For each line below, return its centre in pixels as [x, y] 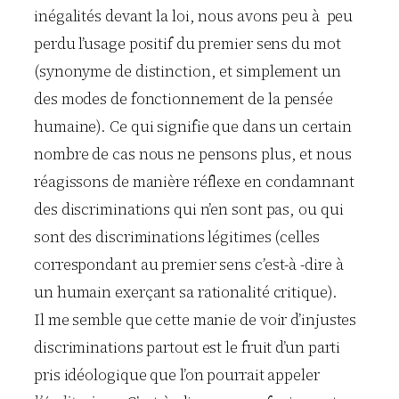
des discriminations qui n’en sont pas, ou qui [189, 209]
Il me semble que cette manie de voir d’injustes [195, 319]
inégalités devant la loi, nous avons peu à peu [194, 16]
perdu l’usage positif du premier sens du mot [187, 43]
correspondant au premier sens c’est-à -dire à [191, 264]
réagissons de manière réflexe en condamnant [194, 181]
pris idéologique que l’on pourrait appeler [177, 375]
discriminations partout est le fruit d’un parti [187, 347]
